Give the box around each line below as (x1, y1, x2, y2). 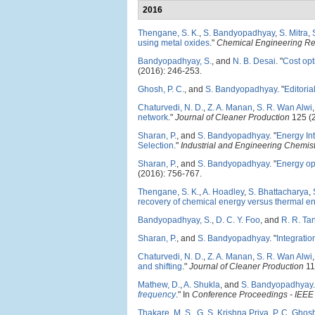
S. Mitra (279, 28, 308, 38)
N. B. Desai (233, 56, 276, 66)
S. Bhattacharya (248, 187, 309, 197)
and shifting (138, 262, 182, 271)
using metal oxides (138, 38, 210, 48)
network (138, 112, 168, 122)
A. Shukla (184, 280, 220, 290)
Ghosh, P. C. (138, 84, 184, 94)
